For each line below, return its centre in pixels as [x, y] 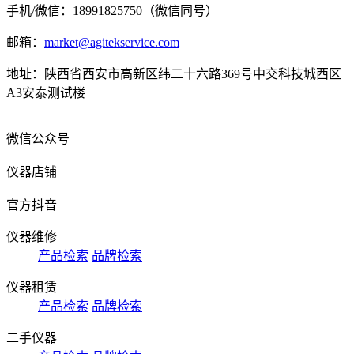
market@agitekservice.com [112, 42]
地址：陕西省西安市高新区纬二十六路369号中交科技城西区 [174, 73]
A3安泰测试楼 [46, 92]
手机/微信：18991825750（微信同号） [112, 10]
